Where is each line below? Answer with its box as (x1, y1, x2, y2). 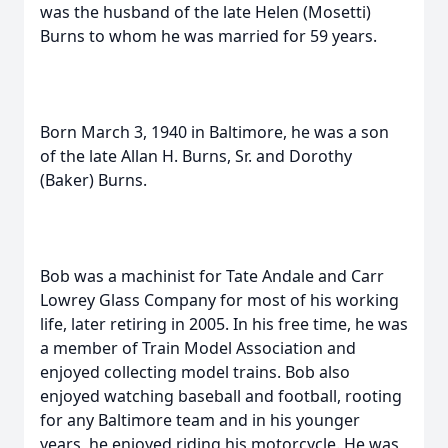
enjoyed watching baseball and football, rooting (40, 385, 402, 407)
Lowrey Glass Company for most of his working (40, 289, 399, 311)
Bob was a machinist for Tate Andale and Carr (40, 265, 384, 287)
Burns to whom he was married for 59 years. (40, 25, 377, 47)
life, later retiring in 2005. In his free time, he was (40, 313, 408, 335)
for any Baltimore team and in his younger (40, 409, 360, 431)
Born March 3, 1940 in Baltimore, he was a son (40, 121, 389, 143)
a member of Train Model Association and (40, 337, 356, 359)
